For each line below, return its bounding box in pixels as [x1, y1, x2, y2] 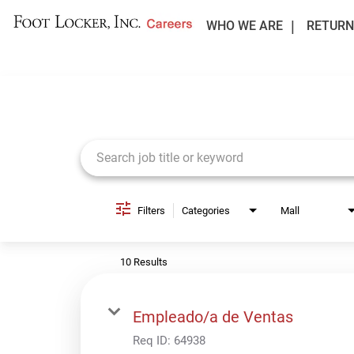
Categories [182, 204, 230, 217]
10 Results [120, 255, 168, 268]
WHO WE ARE [205, 18, 283, 33]
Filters [137, 204, 165, 217]
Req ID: [133, 333, 174, 348]
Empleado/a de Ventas [133, 307, 293, 326]
